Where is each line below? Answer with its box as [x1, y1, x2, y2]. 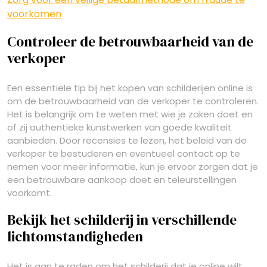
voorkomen [7, 7, 61, 21]
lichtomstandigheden [7, 227, 143, 246]
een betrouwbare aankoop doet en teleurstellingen [7, 173, 237, 186]
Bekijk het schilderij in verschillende [7, 210, 237, 229]
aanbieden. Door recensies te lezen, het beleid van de [7, 134, 247, 147]
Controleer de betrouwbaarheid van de [7, 32, 253, 51]
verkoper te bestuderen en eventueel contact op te [7, 147, 240, 160]
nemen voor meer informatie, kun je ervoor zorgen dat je [7, 160, 258, 173]
